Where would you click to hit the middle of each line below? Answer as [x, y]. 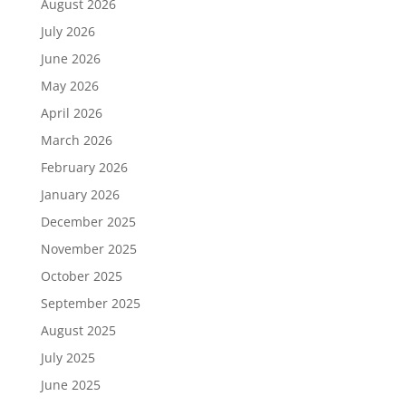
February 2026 [84, 168]
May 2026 [69, 86]
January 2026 [80, 195]
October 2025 [81, 276]
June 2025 [70, 385]
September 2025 [90, 304]
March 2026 [76, 140]
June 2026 [70, 59]
